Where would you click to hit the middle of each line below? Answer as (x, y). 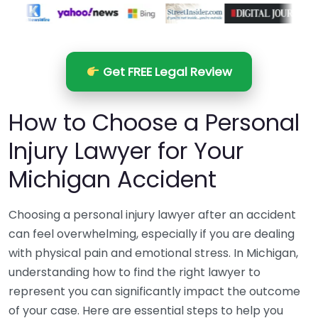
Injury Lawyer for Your (126, 151)
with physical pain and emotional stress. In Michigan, (153, 253)
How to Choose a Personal (154, 122)
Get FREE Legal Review (166, 72)
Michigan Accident (113, 179)
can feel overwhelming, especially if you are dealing (152, 234)
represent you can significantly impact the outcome (154, 291)
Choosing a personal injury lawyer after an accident (152, 215)
